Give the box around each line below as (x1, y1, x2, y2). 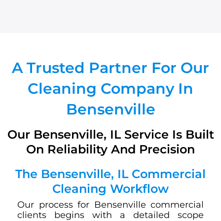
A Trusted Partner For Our (12, 58, 209, 77)
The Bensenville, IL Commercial (15, 166, 206, 181)
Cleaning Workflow (52, 181, 169, 196)
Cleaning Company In (28, 79, 193, 98)
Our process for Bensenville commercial (17, 199, 204, 210)
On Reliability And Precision (26, 142, 195, 156)
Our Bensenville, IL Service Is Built (7, 127, 214, 142)
